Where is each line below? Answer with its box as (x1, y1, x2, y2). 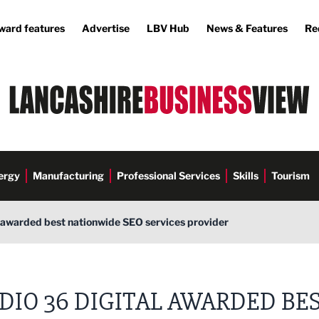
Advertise (82, 22, 130, 34)
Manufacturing (33, 169, 104, 182)
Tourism (271, 169, 310, 182)
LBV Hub (147, 22, 189, 34)
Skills (233, 169, 258, 182)
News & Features (206, 22, 288, 34)
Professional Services (117, 169, 220, 182)
